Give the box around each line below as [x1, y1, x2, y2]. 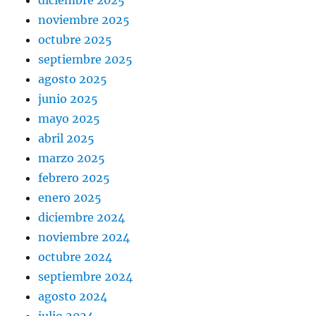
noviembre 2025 [38, 12, 130, 27]
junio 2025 [38, 91, 99, 106]
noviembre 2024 [38, 229, 130, 244]
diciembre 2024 [38, 209, 126, 224]
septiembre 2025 [38, 51, 133, 66]
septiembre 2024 [38, 269, 133, 284]
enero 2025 [38, 190, 102, 205]
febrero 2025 [38, 170, 111, 185]
